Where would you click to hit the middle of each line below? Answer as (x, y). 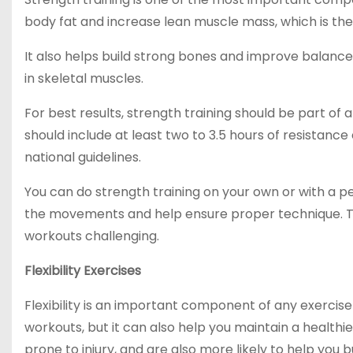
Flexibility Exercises (83, 271)
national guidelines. (83, 157)
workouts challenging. (92, 236)
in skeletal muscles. (84, 78)
